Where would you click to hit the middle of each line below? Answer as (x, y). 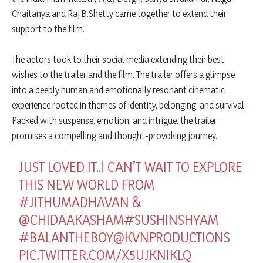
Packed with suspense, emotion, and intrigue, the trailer (114, 120)
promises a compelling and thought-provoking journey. (114, 135)
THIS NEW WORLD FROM (87, 184)
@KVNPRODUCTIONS (172, 237)
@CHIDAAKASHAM (72, 220)
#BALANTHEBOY (66, 237)
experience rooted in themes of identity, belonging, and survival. (129, 105)
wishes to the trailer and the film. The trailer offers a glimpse (123, 74)
